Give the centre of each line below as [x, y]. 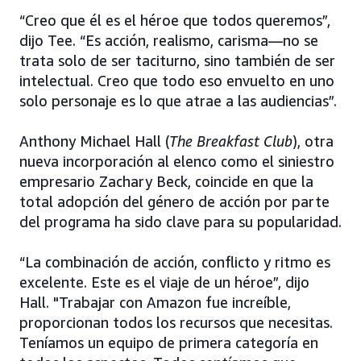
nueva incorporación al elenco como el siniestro [177, 162]
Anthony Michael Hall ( [94, 141]
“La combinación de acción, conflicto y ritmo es [175, 262]
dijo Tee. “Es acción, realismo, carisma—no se [169, 41]
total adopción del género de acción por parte [174, 202]
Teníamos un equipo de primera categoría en [169, 343]
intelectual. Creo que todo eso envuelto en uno [177, 81]
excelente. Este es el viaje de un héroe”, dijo [164, 282]
